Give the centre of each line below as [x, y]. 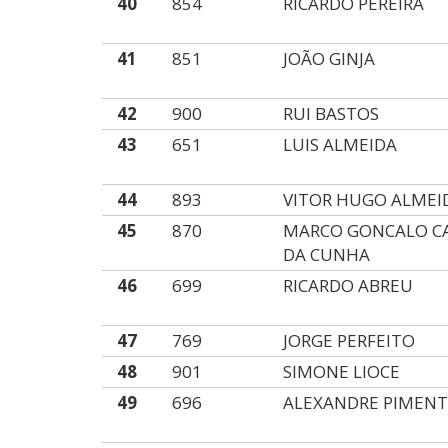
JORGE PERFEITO [349, 340]
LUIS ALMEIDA [340, 144]
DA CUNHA [327, 254]
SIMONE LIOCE [342, 371]
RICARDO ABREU [348, 285]
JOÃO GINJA [329, 58]
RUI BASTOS [331, 113]
